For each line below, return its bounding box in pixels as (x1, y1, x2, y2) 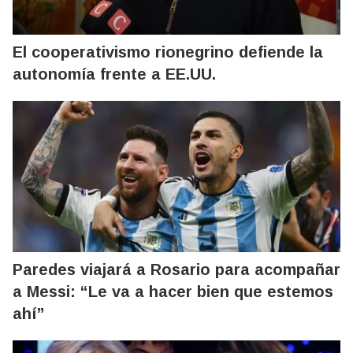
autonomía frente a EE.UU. (13, 65, 216, 83)
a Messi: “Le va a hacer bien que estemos (13, 282, 333, 300)
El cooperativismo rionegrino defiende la (13, 43, 323, 61)
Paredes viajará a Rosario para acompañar (13, 260, 340, 278)
